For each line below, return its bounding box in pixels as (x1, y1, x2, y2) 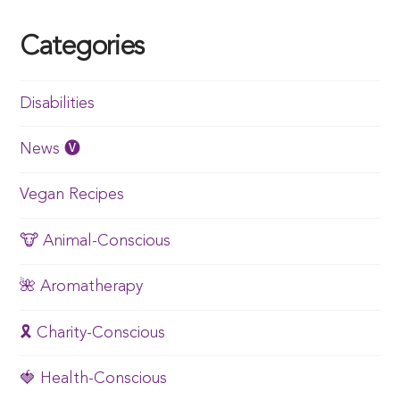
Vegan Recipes (20, 187, 125, 204)
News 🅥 (20, 141, 81, 158)
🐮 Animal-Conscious (20, 232, 171, 249)
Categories (20, 34, 144, 62)
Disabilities (20, 95, 96, 112)
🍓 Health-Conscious (20, 370, 168, 387)
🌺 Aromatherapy (20, 279, 144, 296)
